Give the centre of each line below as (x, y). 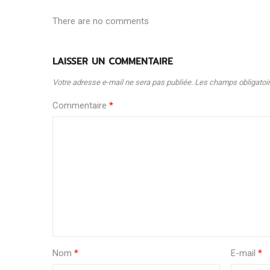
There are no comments (101, 21)
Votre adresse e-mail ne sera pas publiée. (123, 82)
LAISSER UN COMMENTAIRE (113, 61)
